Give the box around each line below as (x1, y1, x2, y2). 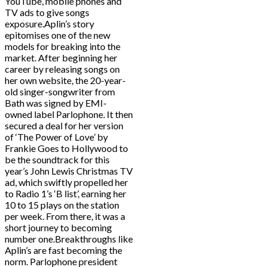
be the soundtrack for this (5, 154, 110, 166)
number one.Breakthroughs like (5, 233, 133, 245)
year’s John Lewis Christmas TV (5, 165, 133, 177)
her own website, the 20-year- (5, 74, 126, 86)
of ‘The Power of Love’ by (5, 131, 108, 143)
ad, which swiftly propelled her (5, 176, 128, 188)
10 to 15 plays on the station (5, 199, 119, 211)
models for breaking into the (5, 41, 120, 52)
